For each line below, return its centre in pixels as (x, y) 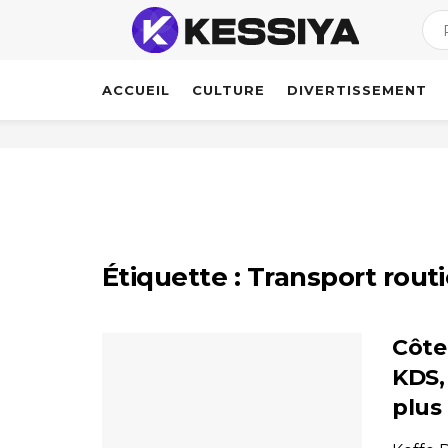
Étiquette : (174, 277)
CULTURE (228, 90)
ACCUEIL (136, 90)
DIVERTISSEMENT (357, 90)
